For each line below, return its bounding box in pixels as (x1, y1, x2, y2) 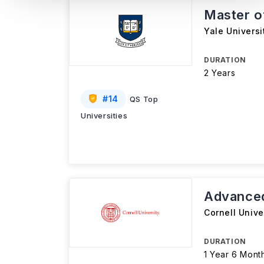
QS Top (129, 94, 159, 104)
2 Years (204, 68, 236, 78)
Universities (81, 111, 128, 120)
